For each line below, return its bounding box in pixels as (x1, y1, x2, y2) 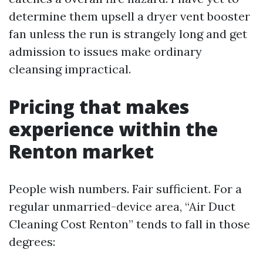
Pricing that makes (9, 94, 189, 119)
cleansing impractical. (9, 62, 131, 76)
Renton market (9, 139, 154, 164)
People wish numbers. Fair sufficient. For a (9, 181, 242, 196)
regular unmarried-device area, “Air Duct (9, 199, 235, 214)
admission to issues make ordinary (9, 44, 202, 59)
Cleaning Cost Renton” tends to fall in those (9, 217, 250, 231)
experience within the (9, 116, 218, 141)
